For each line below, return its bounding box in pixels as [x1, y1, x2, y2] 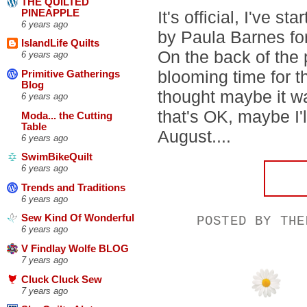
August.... [158, 127, 231, 146]
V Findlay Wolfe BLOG [21, 243, 129, 255]
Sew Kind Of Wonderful [21, 212, 134, 224]
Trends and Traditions [21, 182, 125, 193]
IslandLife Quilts [21, 38, 99, 49]
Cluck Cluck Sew [21, 273, 102, 285]
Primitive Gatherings [21, 68, 120, 79]
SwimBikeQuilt [21, 151, 93, 163]
